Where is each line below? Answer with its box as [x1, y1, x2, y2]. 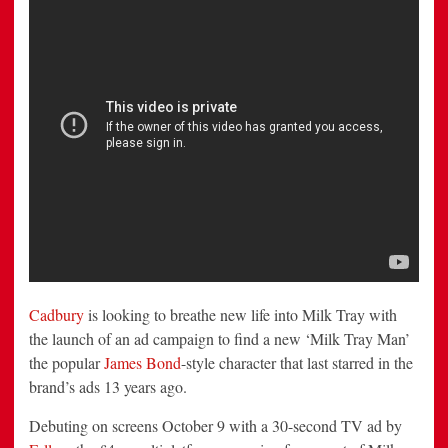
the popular [29, 352, 104, 374]
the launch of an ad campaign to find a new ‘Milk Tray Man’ [29, 328, 410, 350]
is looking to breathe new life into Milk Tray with [84, 304, 397, 326]
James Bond [104, 352, 181, 374]
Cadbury [29, 304, 84, 326]
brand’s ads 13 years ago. [29, 376, 187, 398]
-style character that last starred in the [181, 352, 413, 374]
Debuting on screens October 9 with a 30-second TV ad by [29, 415, 402, 437]
